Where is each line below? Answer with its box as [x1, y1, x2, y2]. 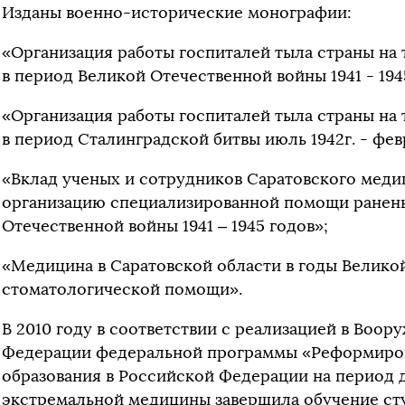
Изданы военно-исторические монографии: [2, 2, 352, 23]
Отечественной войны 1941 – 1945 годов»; [2, 215, 328, 236]
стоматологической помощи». [2, 278, 242, 299]
